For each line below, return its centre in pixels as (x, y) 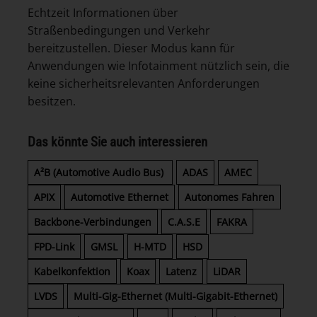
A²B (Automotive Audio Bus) (100, 172)
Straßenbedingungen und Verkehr (119, 31)
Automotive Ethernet (120, 197)
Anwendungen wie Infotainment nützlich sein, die (158, 66)
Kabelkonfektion (72, 271)
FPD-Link (54, 246)
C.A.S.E (184, 221)
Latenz (181, 271)
